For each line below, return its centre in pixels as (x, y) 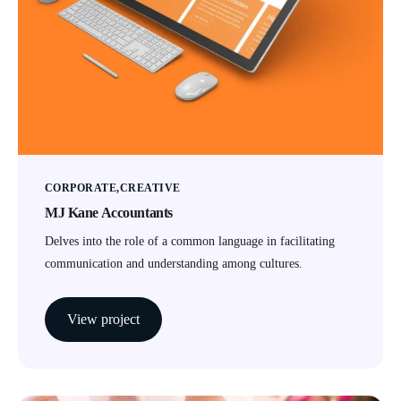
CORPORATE (81, 188)
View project (103, 319)
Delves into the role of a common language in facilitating (190, 241)
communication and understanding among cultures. (174, 263)
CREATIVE (150, 188)
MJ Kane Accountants (109, 212)
